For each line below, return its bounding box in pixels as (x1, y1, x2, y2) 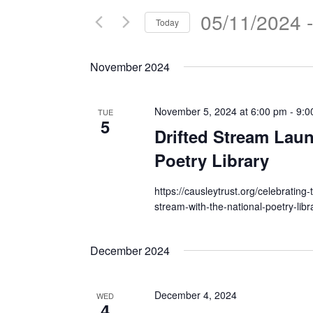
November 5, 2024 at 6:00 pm (154, 104, 287, 118)
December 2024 (90, 242, 170, 259)
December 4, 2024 (154, 288, 237, 302)
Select (200, 36, 228, 48)
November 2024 (90, 59, 170, 75)
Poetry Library (154, 148, 269, 172)
